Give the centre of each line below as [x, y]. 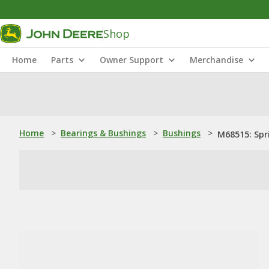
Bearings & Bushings [103, 133]
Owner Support [131, 60]
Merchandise [216, 60]
